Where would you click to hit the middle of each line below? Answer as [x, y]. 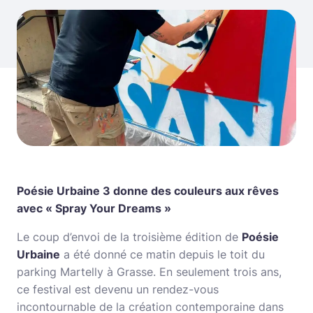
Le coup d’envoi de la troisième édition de [129, 236]
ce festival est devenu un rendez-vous [118, 289]
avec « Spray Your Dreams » [94, 208]
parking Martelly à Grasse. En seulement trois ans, [149, 271]
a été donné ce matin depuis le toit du [162, 254]
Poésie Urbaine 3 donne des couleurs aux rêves [148, 190]
